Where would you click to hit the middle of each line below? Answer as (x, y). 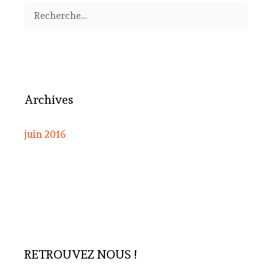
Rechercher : (54, 8)
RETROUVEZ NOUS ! (80, 254)
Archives (49, 99)
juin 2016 (45, 134)
